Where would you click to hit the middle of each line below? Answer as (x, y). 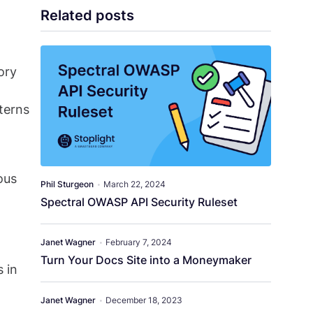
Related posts (87, 15)
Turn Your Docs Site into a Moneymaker (146, 260)
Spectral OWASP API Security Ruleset (139, 202)
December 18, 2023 (144, 300)
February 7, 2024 (139, 242)
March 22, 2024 (134, 184)
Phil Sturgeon (67, 184)
